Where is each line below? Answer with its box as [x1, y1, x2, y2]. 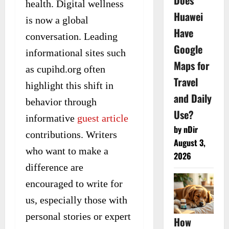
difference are [26, 161, 83, 173]
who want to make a [26, 145, 108, 156]
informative [26, 112, 77, 124]
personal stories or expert [26, 210, 131, 222]
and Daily [173, 90, 212, 106]
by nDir [173, 123, 198, 136]
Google [173, 41, 202, 57]
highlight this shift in [26, 79, 113, 91]
